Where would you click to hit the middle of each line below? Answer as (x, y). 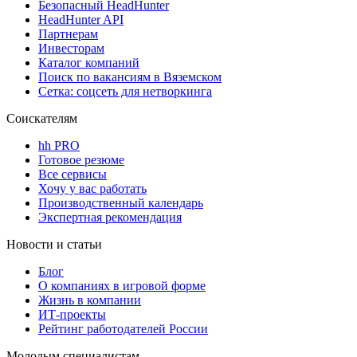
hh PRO (59, 145)
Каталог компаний (89, 62)
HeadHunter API (81, 19)
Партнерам (68, 33)
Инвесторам (71, 48)
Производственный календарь (121, 202)
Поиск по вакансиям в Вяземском (130, 76)
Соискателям (42, 118)
